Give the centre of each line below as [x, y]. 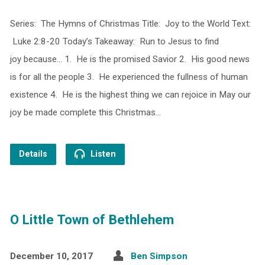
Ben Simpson [159, 256]
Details [33, 154]
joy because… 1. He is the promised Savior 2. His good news [130, 59]
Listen [102, 154]
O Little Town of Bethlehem [92, 219]
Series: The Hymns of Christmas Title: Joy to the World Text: [130, 23]
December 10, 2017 [51, 256]
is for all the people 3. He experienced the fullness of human [129, 77]
